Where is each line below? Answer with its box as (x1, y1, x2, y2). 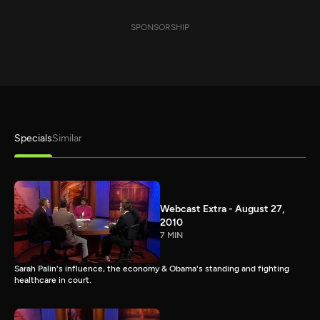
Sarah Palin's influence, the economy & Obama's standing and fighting (14, 263, 289, 274)
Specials (14, 132, 52, 144)
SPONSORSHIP (131, 22, 189, 32)
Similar (52, 132, 82, 144)
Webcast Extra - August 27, (160, 203, 284, 216)
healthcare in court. (14, 274, 91, 285)
